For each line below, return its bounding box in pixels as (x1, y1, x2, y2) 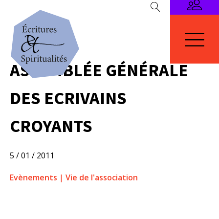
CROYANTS (10, 115, 92, 137)
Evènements (10, 172, 57, 183)
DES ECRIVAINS (10, 87, 127, 109)
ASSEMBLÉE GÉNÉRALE (10, 59, 188, 81)
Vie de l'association (66, 172, 138, 183)
